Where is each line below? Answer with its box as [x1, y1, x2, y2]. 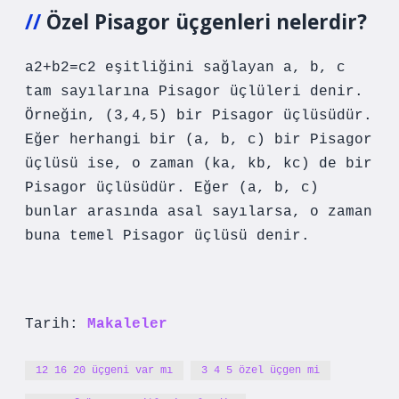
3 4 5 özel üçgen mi [201, 364, 320, 377]
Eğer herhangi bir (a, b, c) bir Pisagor [25, 132, 372, 148]
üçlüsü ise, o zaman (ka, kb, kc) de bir [25, 156, 372, 172]
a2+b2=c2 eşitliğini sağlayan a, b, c [25, 60, 346, 76]
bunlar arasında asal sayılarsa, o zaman [25, 204, 372, 220]
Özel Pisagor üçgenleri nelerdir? [46, 8, 367, 36]
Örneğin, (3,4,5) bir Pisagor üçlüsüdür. [25, 108, 372, 124]
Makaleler [87, 316, 167, 332]
